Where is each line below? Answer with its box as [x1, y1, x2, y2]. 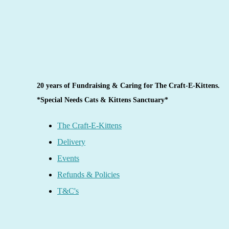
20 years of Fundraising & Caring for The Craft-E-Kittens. [37, 82, 220, 89]
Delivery [57, 138, 85, 146]
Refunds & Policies [57, 170, 120, 179]
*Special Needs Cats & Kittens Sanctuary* [37, 96, 170, 104]
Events [57, 154, 79, 163]
